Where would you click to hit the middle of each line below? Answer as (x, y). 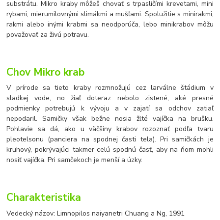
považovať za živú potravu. (48, 35)
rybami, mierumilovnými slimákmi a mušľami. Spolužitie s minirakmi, (110, 14)
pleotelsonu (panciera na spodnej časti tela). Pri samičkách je (110, 139)
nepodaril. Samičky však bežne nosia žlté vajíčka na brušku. (110, 119)
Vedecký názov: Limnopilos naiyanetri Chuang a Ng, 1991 (96, 213)
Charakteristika (44, 197)
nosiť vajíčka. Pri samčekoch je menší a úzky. (75, 160)
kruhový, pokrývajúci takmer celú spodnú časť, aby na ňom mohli (110, 150)
